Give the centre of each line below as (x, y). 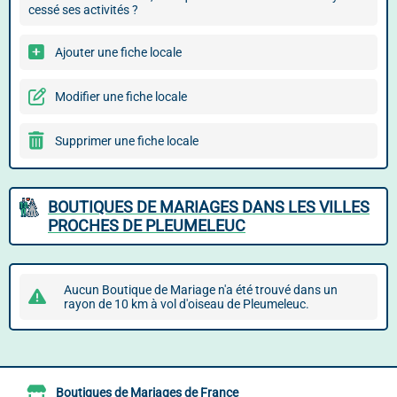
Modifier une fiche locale (121, 97)
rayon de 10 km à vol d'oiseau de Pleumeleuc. (187, 304)
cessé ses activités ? (83, 10)
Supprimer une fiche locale (127, 141)
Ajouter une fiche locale (118, 52)
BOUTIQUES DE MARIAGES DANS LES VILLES (209, 207)
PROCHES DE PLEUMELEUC (147, 226)
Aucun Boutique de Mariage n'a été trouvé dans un (201, 290)
